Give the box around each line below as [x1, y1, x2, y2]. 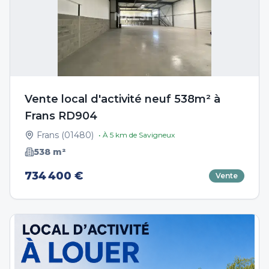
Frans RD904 [25, 109, 97, 122]
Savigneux [139, 130, 175, 139]
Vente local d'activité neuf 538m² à [25, 92, 220, 106]
